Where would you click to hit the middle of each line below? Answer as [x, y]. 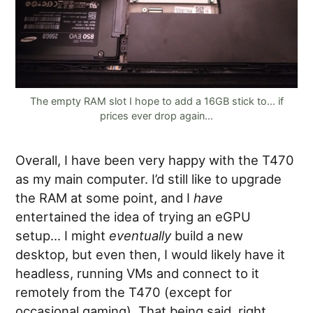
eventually [140, 236]
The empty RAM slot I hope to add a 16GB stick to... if [156, 101]
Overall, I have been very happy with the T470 [155, 160]
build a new [208, 236]
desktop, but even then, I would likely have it [151, 255]
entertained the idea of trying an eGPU [133, 217]
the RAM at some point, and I [105, 198]
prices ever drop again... [156, 116]
